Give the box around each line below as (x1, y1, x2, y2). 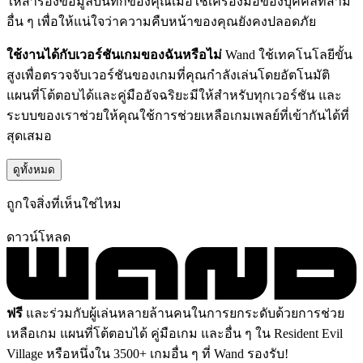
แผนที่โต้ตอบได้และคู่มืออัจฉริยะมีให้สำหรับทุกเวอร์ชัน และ (6, 88, 342, 102)
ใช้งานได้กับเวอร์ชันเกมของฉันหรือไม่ (6, 47, 222, 62)
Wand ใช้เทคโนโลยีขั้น (222, 47, 352, 62)
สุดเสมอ (6, 128, 52, 143)
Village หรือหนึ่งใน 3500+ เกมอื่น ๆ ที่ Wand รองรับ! (6, 346, 288, 361)
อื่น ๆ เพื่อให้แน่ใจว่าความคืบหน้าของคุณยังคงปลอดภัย (6, 14, 316, 28)
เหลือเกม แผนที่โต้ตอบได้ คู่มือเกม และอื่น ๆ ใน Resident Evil (6, 326, 343, 340)
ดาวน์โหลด (6, 229, 70, 244)
